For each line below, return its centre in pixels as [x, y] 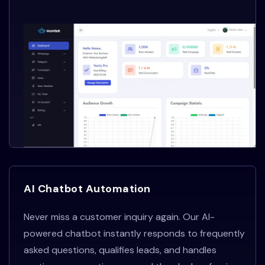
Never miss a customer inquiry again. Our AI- [119, 216]
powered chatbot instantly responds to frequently [134, 233]
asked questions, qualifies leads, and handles [120, 250]
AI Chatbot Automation [87, 188]
